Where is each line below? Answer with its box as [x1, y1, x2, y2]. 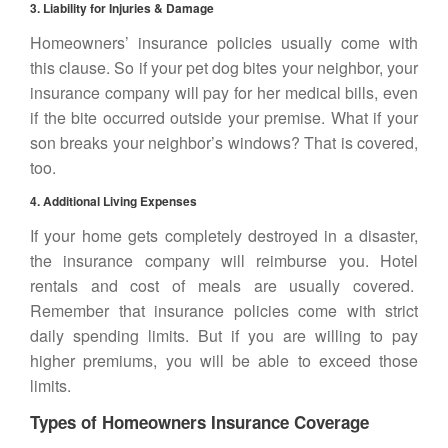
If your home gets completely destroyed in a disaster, [30, 224, 418, 247]
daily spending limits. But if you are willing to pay [30, 324, 418, 347]
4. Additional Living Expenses [30, 192, 197, 210]
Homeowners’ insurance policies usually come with [30, 31, 418, 54]
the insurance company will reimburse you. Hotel [30, 249, 418, 272]
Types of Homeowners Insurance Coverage [30, 410, 369, 434]
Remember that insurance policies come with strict [30, 299, 418, 322]
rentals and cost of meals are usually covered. [30, 274, 418, 297]
